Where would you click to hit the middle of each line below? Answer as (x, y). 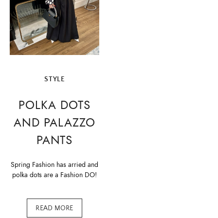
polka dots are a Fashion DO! (54, 175)
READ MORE (54, 208)
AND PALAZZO (54, 122)
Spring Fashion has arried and (54, 165)
